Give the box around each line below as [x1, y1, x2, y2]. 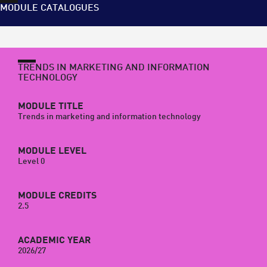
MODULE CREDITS [18, 188, 97, 203]
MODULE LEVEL [18, 144, 86, 159]
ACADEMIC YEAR [18, 233, 91, 248]
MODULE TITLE [18, 99, 83, 114]
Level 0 [18, 155, 45, 168]
